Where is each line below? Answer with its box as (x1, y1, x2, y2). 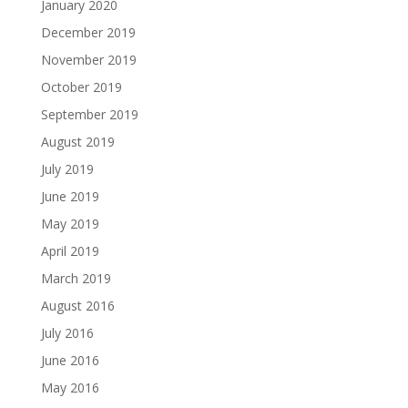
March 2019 (40, 269, 111, 287)
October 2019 (40, 77, 122, 96)
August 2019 (40, 132, 115, 150)
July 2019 (40, 159, 94, 178)
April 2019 (40, 241, 99, 260)
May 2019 (40, 214, 99, 232)
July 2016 (40, 323, 94, 342)
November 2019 (40, 50, 137, 68)
